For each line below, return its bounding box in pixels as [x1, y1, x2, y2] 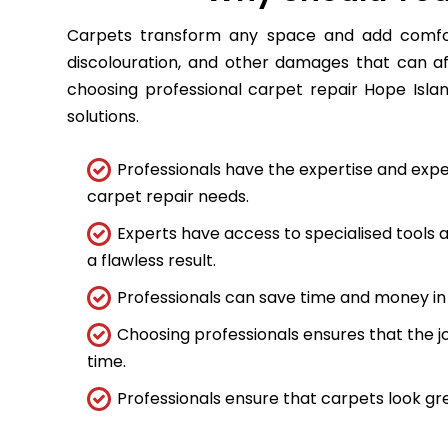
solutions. [67, 104, 140, 128]
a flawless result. [87, 248, 217, 272]
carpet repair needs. [87, 184, 250, 208]
